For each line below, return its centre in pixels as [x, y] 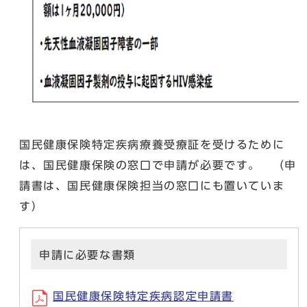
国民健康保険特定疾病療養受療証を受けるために [152, 145]
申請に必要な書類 [87, 255]
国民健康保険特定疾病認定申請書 [143, 296]
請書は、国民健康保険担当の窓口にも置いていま [152, 186]
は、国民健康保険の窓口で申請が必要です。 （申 [158, 165]
